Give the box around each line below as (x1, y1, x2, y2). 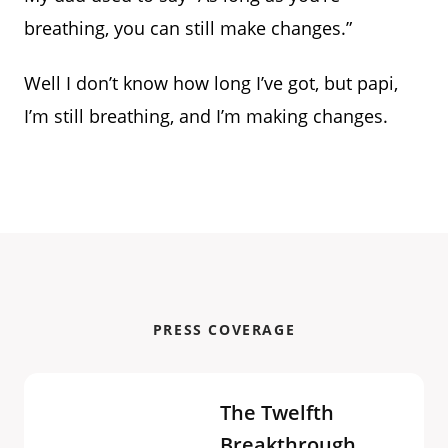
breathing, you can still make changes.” (24, 15, 352, 40)
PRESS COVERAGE (152, 319, 296, 339)
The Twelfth (220, 398, 335, 426)
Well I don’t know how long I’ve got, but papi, (24, 70, 398, 95)
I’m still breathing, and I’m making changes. (24, 103, 388, 128)
